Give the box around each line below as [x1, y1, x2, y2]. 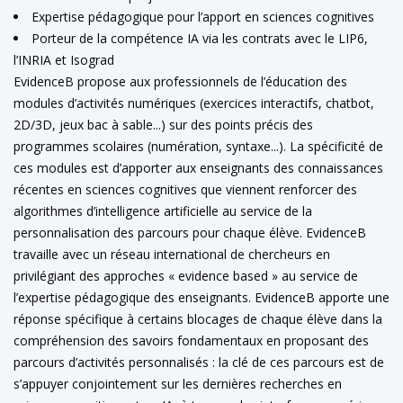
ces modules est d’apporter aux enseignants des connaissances [13, 159, 383, 176]
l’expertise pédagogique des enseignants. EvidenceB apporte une [13, 289, 390, 306]
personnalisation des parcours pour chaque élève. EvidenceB [13, 224, 366, 241]
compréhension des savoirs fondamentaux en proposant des [13, 332, 369, 349]
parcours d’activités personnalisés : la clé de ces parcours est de [13, 354, 384, 371]
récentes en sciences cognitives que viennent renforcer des [13, 181, 357, 198]
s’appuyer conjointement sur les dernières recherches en [13, 375, 342, 392]
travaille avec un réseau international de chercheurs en [13, 246, 330, 263]
